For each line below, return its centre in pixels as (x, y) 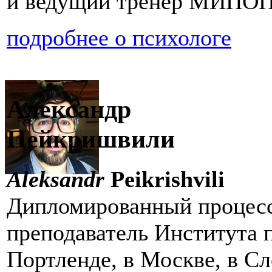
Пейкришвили (91, 139)
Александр (69, 109)
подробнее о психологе (119, 38)
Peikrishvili (165, 179)
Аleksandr (56, 179)
